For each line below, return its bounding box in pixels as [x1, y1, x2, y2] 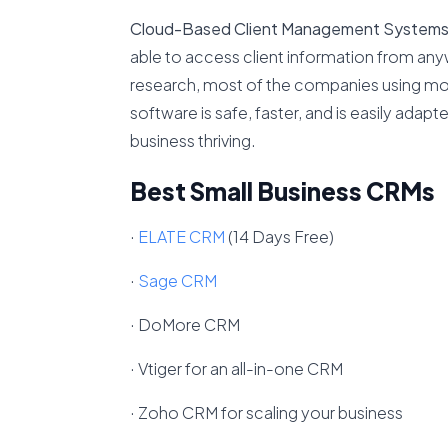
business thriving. [129, 130, 256, 151]
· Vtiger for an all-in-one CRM [129, 358, 343, 379]
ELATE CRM [137, 226, 225, 247]
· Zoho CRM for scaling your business [129, 402, 403, 423]
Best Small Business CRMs [129, 176, 435, 206]
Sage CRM [137, 270, 217, 291]
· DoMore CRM [129, 314, 240, 335]
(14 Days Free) [224, 226, 334, 247]
